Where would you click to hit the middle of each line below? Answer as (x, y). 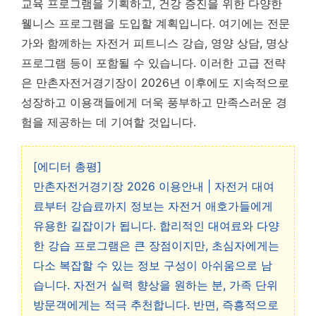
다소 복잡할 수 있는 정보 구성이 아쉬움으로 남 (153, 265)
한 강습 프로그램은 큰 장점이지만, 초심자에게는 (156, 245)
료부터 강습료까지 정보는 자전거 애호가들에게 (153, 206)
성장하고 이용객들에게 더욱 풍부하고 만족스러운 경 (154, 102)
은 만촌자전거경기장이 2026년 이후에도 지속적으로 (155, 83)
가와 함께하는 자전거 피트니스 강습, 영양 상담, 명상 (155, 43)
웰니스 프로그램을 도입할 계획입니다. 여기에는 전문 (156, 23)
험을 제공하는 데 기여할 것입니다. (109, 122)
